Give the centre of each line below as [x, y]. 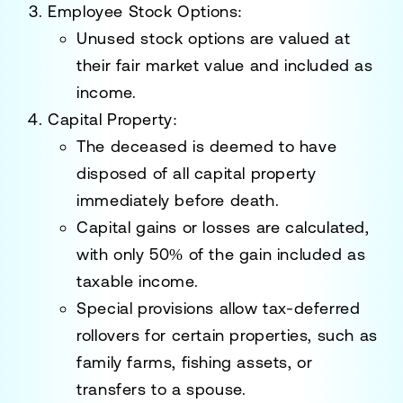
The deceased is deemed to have [207, 146]
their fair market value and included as [225, 65]
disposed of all [135, 173]
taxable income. [138, 281]
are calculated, [310, 227]
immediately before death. [178, 200]
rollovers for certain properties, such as [227, 335]
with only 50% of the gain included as [221, 254]
